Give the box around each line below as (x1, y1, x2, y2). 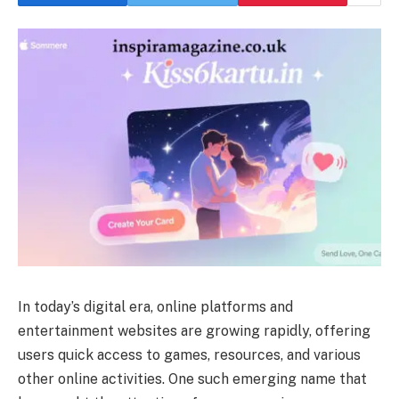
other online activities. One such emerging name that (18, 370, 367, 387)
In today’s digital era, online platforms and (18, 297, 293, 315)
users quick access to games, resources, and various (18, 346, 361, 363)
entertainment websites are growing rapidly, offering (18, 322, 370, 339)
